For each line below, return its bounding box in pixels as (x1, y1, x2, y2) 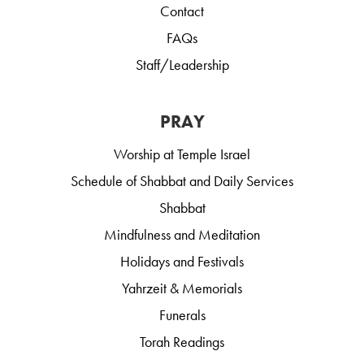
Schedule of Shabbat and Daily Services (71, 171, 293, 190)
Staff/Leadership (135, 55, 229, 74)
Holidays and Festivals (120, 252, 244, 271)
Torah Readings (140, 332, 224, 351)
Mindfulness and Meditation (104, 225, 260, 244)
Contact (160, 2, 204, 20)
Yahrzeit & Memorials (122, 279, 242, 297)
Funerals (158, 305, 206, 324)
